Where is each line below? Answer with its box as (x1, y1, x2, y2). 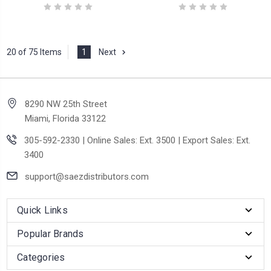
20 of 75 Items (7, 47, 62, 57)
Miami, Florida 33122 (25, 113, 106, 125)
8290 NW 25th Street (25, 99, 107, 110)
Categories (17, 252, 65, 264)
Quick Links (17, 204, 68, 217)
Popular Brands (17, 228, 84, 240)
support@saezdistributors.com (25, 171, 149, 183)
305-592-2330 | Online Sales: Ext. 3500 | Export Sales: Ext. (24, 135, 251, 146)
